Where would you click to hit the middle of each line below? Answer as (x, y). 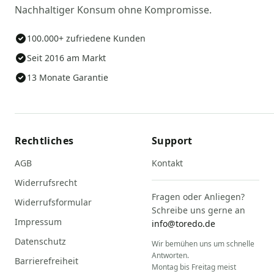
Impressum (38, 222)
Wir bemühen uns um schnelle (203, 244)
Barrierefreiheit (46, 261)
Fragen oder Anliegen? (198, 197)
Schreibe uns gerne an (198, 210)
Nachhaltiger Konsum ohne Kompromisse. (113, 10)
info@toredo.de (183, 224)
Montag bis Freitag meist (194, 267)
